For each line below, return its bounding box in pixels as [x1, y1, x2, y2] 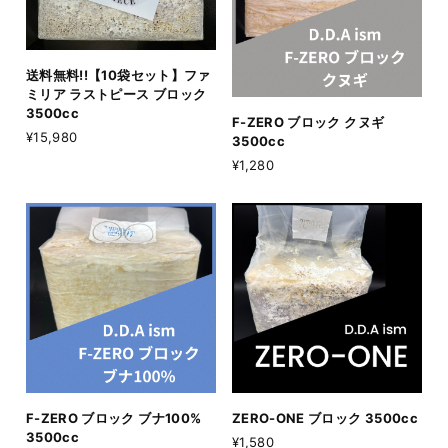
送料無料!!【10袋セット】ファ [26, 67, 211, 84]
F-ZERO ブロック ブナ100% [26, 410, 202, 427]
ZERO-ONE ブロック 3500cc [232, 410, 418, 427]
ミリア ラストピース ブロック [26, 86, 207, 103]
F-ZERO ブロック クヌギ [232, 114, 385, 131]
